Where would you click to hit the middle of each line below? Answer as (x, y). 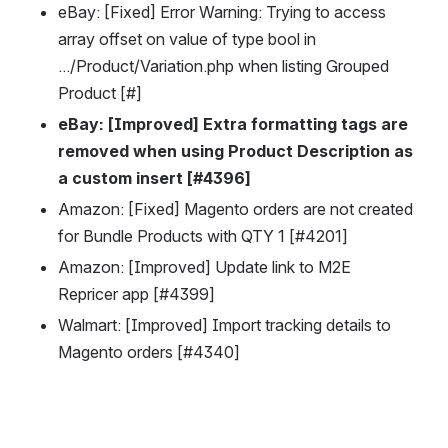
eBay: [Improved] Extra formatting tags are (233, 123)
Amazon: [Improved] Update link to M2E (204, 266)
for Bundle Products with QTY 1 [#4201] (203, 235)
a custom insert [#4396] (154, 177)
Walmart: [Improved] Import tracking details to (224, 324)
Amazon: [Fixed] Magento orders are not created (235, 208)
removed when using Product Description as (235, 150)
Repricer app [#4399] (136, 293)
